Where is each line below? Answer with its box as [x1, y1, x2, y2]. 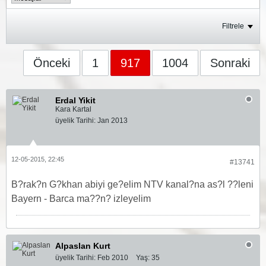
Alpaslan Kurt [55, 241, 110, 251]
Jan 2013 [97, 116, 128, 125]
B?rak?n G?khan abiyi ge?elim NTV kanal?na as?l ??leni [11, 179, 254, 189]
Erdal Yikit [55, 96, 96, 105]
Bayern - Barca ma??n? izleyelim [11, 194, 153, 204]
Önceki [33, 56, 70, 69]
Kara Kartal [55, 105, 91, 113]
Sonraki [210, 56, 250, 69]
